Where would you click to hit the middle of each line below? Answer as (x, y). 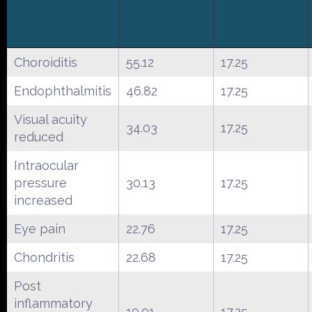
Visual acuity (50, 119)
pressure (40, 182)
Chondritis (44, 257)
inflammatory (53, 303)
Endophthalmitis (63, 91)
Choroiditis (46, 62)
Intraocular (46, 165)
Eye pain (40, 228)
